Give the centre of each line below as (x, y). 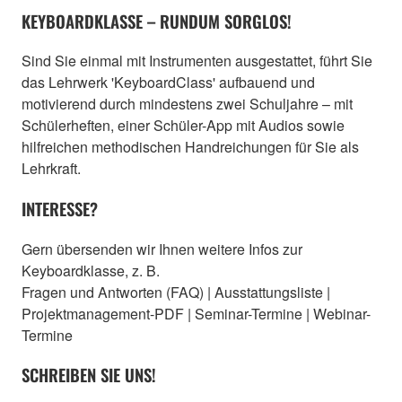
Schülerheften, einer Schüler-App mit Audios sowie (183, 126)
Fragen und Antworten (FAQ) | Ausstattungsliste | (176, 292)
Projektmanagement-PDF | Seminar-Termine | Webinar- (196, 313)
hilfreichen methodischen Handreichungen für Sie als (190, 147)
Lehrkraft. (51, 169)
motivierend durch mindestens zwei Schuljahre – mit (187, 104)
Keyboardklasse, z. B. (91, 270)
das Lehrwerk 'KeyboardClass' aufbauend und (168, 83)
